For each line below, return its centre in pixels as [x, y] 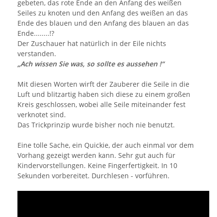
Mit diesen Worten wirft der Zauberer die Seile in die [103, 84]
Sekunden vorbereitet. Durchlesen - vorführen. [93, 175]
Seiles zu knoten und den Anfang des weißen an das [103, 13]
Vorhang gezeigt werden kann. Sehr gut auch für [96, 155]
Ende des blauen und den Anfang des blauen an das [103, 23]
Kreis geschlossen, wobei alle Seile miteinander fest [101, 104]
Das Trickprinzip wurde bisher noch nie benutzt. [96, 124]
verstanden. [37, 53]
